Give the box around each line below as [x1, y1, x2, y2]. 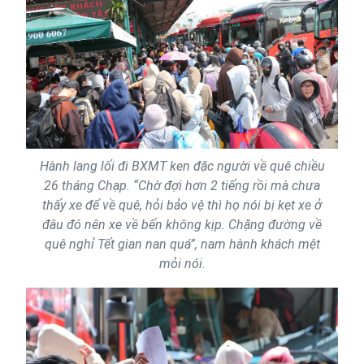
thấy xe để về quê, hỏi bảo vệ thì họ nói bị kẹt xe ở [42, 197, 322, 213]
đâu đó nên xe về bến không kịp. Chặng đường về [42, 216, 322, 232]
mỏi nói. [158, 255, 206, 271]
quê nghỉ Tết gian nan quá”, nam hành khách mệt [44, 236, 320, 252]
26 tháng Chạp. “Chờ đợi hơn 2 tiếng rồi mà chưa [44, 177, 320, 193]
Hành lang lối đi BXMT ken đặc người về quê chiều [39, 158, 325, 174]
